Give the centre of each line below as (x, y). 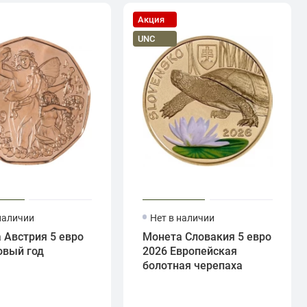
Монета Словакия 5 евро (207, 237)
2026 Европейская (189, 251)
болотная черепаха (192, 266)
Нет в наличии (183, 218)
